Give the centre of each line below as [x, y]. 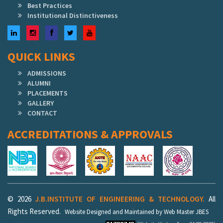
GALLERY [41, 103]
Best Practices [50, 6]
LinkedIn [29, 33]
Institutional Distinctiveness [73, 16]
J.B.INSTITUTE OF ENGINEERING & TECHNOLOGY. [120, 199]
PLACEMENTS [48, 93]
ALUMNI [39, 83]
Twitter [85, 33]
